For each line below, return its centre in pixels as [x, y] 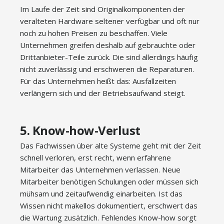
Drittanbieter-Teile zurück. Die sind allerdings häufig [109, 57]
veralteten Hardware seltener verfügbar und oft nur [110, 21]
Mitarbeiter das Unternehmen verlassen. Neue [100, 169]
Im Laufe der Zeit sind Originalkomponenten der [102, 9]
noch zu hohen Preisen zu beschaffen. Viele [94, 33]
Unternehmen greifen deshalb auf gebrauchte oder [108, 45]
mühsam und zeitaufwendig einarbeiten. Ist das [101, 193]
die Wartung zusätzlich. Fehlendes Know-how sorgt [108, 217]
